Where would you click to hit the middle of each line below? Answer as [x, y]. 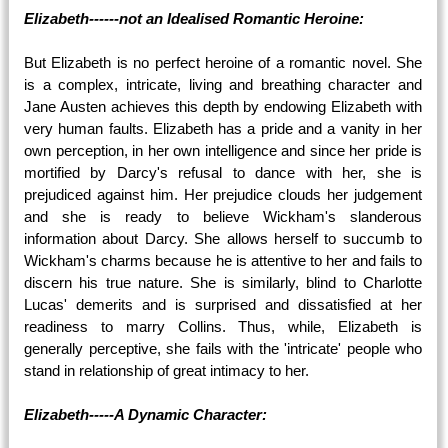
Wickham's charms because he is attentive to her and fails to [223, 260]
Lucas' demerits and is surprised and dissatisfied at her [223, 304]
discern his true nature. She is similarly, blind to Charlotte [223, 282]
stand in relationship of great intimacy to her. [166, 370]
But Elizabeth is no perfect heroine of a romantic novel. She [223, 62]
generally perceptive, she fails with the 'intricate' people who [223, 348]
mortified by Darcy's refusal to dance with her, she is [223, 172]
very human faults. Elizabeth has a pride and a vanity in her [223, 128]
